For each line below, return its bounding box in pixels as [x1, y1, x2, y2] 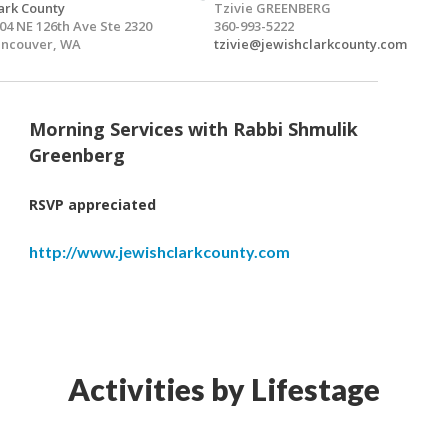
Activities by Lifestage [68, 371, 380, 408]
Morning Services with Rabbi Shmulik [28, 117, 358, 142]
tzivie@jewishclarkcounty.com [214, 35, 407, 54]
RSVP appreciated [28, 195, 156, 215]
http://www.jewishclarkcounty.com [28, 242, 290, 262]
